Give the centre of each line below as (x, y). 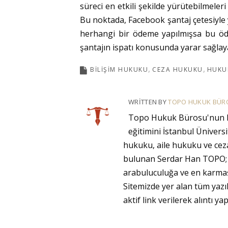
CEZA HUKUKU (178, 69)
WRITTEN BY (148, 102)
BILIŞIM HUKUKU (119, 69)
